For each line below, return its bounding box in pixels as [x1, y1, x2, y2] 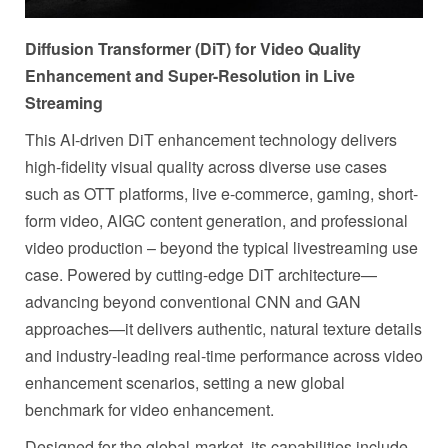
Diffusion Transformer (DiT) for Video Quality [25, 37, 361, 61]
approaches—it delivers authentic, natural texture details [25, 317, 422, 341]
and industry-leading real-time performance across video [25, 344, 423, 368]
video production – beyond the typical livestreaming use [25, 236, 418, 260]
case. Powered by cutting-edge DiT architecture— [25, 263, 377, 287]
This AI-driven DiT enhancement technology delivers [25, 128, 397, 152]
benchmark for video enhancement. [25, 398, 274, 422]
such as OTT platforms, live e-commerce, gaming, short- [25, 182, 418, 206]
